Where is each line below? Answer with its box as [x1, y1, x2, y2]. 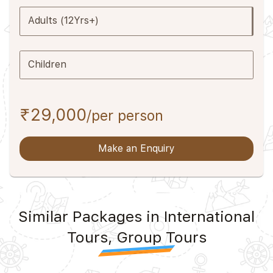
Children [28, 58, 67, 70]
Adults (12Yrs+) [28, 15, 99, 27]
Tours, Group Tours [66, 228, 207, 247]
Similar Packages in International [18, 207, 255, 226]
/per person [87, 107, 163, 125]
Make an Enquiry [97, 143, 175, 155]
